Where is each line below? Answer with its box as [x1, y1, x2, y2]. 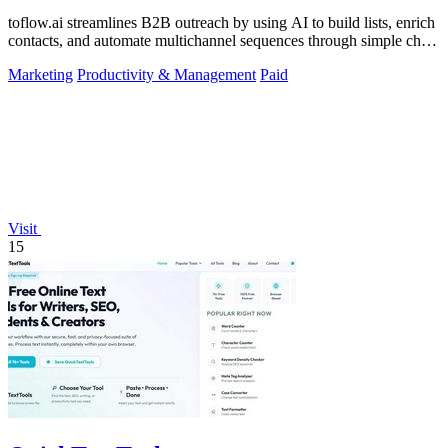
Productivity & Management [77, 66, 256, 84]
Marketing [8, 66, 73, 84]
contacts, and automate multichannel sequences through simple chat [8, 32, 432, 50]
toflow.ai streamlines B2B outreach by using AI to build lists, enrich [8, 14, 435, 32]
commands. [8, 50, 80, 68]
